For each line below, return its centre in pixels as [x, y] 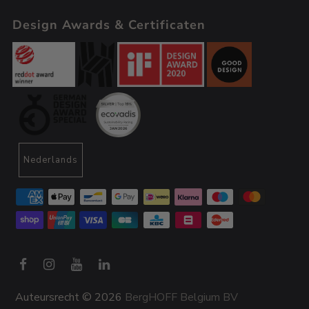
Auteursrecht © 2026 [70, 297]
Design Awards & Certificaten [109, 25]
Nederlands [51, 160]
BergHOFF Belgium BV [182, 297]
